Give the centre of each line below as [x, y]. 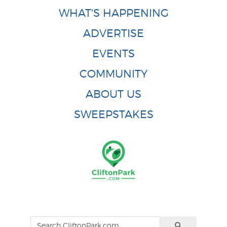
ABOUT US [113, 94]
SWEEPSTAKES [113, 115]
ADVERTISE [113, 33]
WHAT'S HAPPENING [113, 13]
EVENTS [113, 54]
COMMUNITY [113, 74]
